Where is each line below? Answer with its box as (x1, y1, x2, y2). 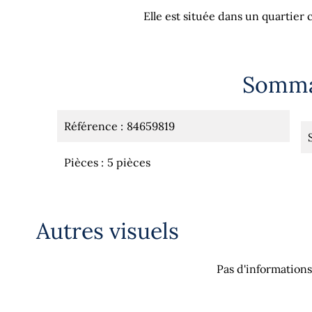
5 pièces (107, 155, 150, 169)
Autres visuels (36, 217, 179, 245)
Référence (64, 119, 120, 133)
